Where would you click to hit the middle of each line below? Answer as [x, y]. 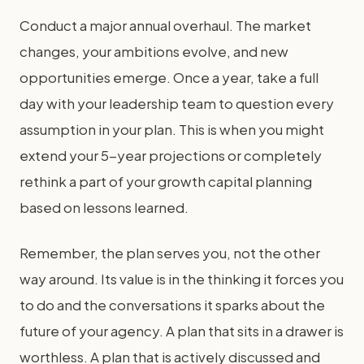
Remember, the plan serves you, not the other [170, 253]
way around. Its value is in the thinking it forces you [182, 279]
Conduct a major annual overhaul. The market [165, 25]
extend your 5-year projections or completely [171, 155]
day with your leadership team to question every [177, 103]
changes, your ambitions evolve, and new [154, 51]
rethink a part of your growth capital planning [166, 181]
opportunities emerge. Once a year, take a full [169, 77]
